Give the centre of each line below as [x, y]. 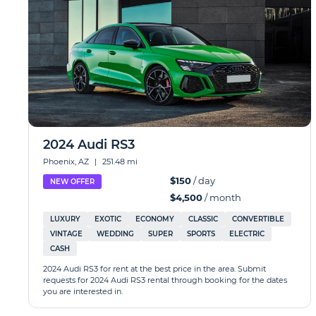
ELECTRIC [247, 234]
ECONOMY [155, 219]
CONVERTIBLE [258, 219]
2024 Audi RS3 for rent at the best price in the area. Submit [154, 269]
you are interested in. [83, 291]
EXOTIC [108, 219]
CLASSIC [203, 219]
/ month [221, 197]
